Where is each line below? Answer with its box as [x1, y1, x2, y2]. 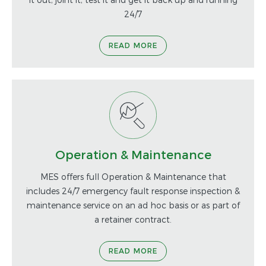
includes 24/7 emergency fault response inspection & [26, 185, 240, 196]
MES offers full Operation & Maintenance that [40, 171, 226, 182]
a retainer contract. [94, 214, 172, 224]
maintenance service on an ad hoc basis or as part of [26, 199, 240, 210]
